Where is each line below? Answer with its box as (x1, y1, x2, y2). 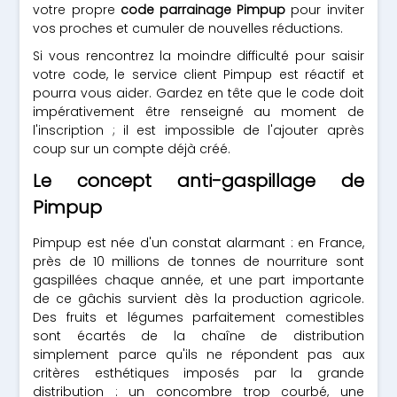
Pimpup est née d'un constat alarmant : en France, (33, 234, 364, 252)
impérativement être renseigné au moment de (33, 103, 364, 121)
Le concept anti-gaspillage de (33, 168, 364, 193)
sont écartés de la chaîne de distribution (33, 327, 364, 345)
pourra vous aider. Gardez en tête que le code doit (33, 84, 364, 102)
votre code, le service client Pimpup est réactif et (33, 66, 364, 83)
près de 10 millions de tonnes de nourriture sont (33, 253, 364, 270)
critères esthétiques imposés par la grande (33, 364, 364, 382)
